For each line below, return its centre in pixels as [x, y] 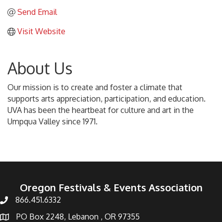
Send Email [37, 12]
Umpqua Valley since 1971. [53, 122]
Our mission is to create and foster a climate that [95, 87]
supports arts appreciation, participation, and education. [107, 99]
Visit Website [41, 31]
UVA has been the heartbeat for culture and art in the [101, 110]
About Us [40, 68]
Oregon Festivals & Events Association [111, 188]
